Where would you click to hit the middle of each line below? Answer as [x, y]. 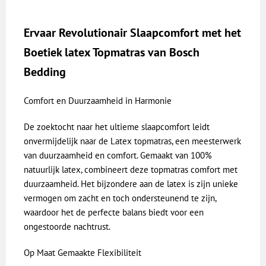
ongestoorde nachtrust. [67, 227]
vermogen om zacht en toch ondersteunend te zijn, [120, 198]
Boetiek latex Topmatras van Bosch [112, 53]
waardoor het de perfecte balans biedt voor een [114, 213]
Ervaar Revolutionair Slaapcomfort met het [132, 33]
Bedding [45, 72]
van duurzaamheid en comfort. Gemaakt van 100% [118, 156]
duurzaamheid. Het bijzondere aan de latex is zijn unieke [131, 184]
